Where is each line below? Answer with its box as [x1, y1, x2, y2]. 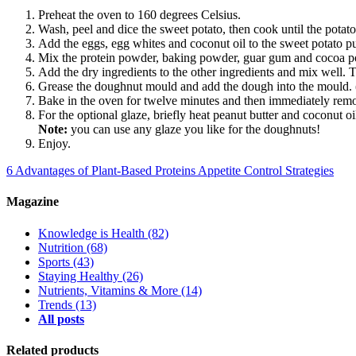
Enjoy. [38, 137, 71, 151]
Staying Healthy [38, 269, 119, 283]
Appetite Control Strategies [198, 164, 334, 178]
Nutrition [38, 240, 83, 254]
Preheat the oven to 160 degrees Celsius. [38, 8, 241, 22]
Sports [38, 254, 70, 269]
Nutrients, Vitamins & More [38, 283, 178, 297]
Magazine [6, 195, 59, 209]
